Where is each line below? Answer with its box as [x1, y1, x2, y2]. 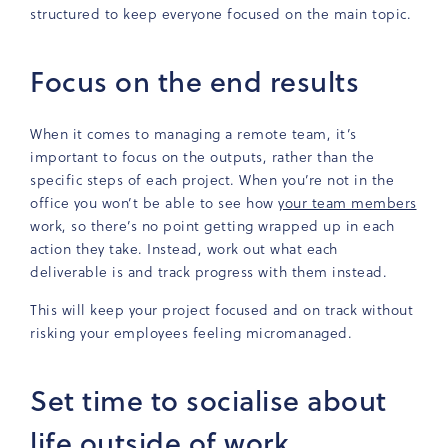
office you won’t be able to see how [30, 192, 278, 214]
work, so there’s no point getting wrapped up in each [30, 215, 394, 237]
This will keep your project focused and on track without [30, 299, 413, 321]
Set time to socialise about [30, 379, 387, 421]
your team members [278, 192, 417, 214]
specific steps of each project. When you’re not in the [30, 169, 394, 191]
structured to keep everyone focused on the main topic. [30, 3, 411, 25]
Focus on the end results [30, 60, 359, 102]
